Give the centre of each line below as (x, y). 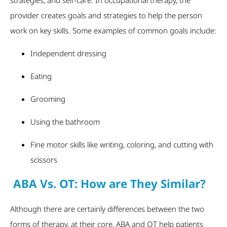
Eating (41, 76)
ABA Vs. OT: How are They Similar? (108, 184)
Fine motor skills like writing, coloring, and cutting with (122, 144)
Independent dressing (68, 53)
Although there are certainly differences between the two (107, 209)
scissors (44, 159)
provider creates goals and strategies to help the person (106, 15)
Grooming (48, 99)
